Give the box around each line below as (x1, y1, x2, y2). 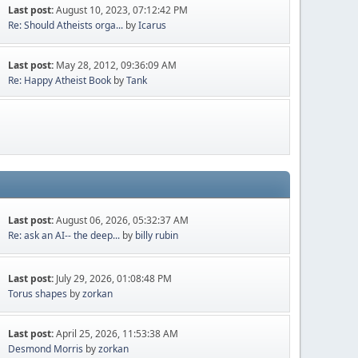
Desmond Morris (8, 342, 84, 356)
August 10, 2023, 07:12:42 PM (56, 2, 189, 17)
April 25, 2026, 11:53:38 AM (56, 327, 179, 340)
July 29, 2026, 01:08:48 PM (56, 271, 173, 285)
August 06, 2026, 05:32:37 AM (56, 213, 189, 227)
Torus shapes (8, 286, 68, 300)
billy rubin (135, 228, 179, 242)
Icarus (138, 18, 167, 32)
